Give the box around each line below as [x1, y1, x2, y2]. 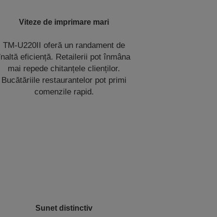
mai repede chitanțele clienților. [8, 63, 121, 73]
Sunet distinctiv [35, 203, 93, 212]
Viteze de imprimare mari [19, 17, 109, 26]
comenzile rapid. [34, 87, 94, 96]
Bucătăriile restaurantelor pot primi [1, 75, 127, 85]
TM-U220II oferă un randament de [3, 40, 125, 50]
